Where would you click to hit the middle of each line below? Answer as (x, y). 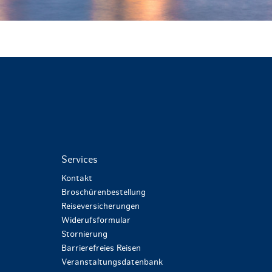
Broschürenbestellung (103, 193)
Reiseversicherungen (100, 207)
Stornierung (84, 235)
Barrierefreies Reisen (101, 249)
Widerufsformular (96, 221)
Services (79, 160)
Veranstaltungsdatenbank (112, 263)
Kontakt (76, 179)
